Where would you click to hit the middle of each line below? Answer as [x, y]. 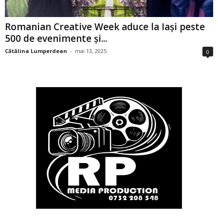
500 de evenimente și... [56, 39]
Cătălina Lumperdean [36, 51]
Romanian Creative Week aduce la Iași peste [105, 27]
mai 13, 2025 [91, 51]
